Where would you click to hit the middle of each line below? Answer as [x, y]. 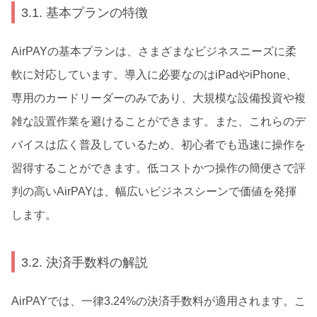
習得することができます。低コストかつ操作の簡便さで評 [158, 168]
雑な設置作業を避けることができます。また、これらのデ [158, 121]
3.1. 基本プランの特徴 [85, 13]
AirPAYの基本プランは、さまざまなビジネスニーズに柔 [154, 51]
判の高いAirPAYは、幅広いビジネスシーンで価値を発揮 [154, 191]
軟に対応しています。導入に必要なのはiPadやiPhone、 [154, 74]
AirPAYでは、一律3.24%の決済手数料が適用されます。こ [158, 301]
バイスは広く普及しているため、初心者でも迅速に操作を [158, 144]
